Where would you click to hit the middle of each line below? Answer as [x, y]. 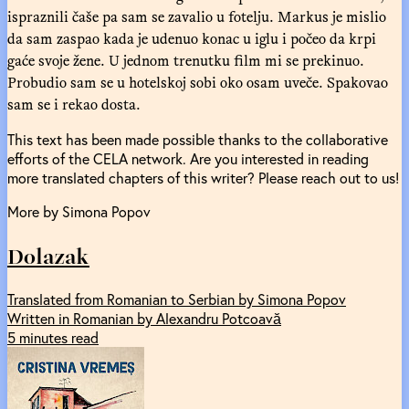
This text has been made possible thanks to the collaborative [198, 139]
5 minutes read [53, 338]
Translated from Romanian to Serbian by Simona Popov [177, 299]
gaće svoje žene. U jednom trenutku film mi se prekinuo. [186, 60]
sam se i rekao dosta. [74, 104]
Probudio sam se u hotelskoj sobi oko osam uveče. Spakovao [198, 82]
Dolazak [48, 255]
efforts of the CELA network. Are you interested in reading [188, 158]
